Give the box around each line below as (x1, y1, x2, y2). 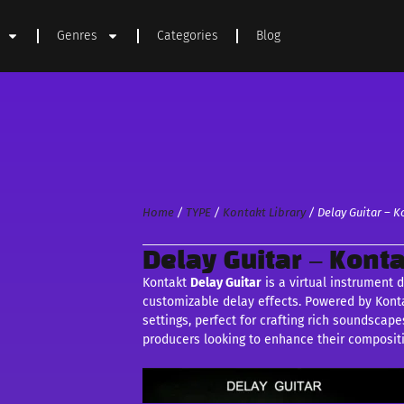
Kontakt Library (223, 206, 307, 220)
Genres (57, 28, 98, 43)
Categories (157, 28, 219, 43)
